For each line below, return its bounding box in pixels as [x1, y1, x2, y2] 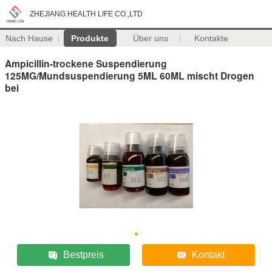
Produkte [71, 33, 109, 43]
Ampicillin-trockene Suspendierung [5, 56, 167, 70]
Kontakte [194, 33, 229, 43]
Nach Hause [5, 33, 53, 43]
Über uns [133, 33, 169, 43]
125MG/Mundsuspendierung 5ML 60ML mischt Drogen [5, 68, 254, 83]
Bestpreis [63, 249, 104, 260]
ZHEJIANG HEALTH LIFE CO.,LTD [30, 10, 143, 18]
